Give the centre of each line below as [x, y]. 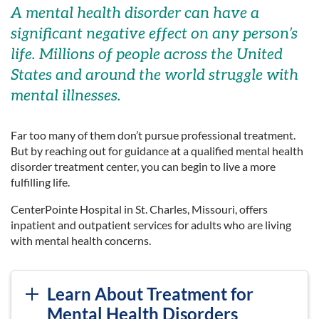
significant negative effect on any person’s [154, 34]
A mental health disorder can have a [135, 13]
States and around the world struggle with [155, 75]
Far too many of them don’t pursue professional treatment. [153, 135]
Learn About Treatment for [150, 294]
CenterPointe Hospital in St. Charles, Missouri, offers [139, 209]
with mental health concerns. [81, 240]
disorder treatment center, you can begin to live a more [143, 166]
